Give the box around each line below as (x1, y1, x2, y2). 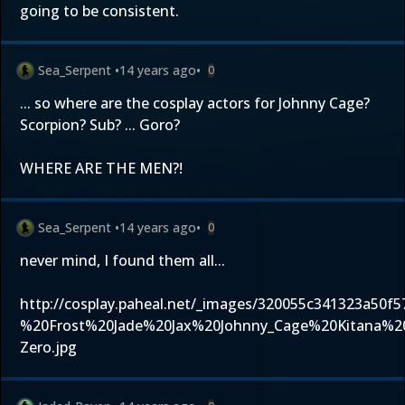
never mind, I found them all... (20, 250, 225, 270)
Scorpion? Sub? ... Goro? (20, 115, 180, 135)
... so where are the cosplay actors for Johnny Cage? (20, 93, 370, 113)
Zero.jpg (20, 337, 77, 357)
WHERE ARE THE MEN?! (20, 158, 183, 178)
